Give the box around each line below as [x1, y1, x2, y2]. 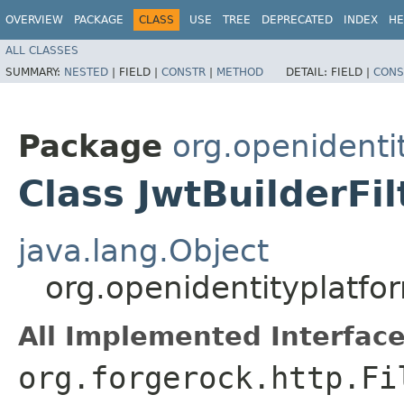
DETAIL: [286, 65, 331, 78]
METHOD [216, 65, 263, 78]
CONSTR [161, 65, 206, 78]
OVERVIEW [5, 14, 63, 26]
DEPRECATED [262, 14, 333, 26]
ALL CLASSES [5, 43, 78, 57]
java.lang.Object [18, 232, 269, 269]
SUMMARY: [5, 65, 64, 78]
